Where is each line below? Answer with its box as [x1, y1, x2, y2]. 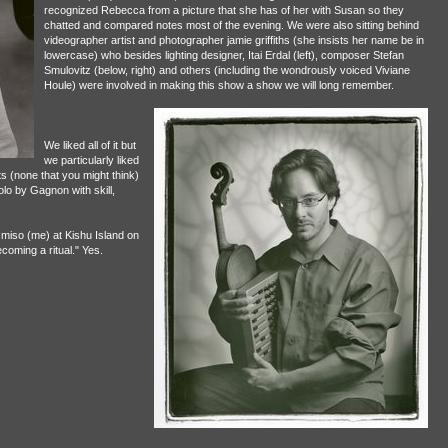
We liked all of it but [43, 139, 136, 151]
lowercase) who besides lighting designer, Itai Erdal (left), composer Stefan [43, 49, 404, 61]
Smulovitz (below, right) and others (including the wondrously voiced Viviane [43, 64, 410, 76]
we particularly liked [43, 154, 139, 166]
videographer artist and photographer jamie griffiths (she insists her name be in [43, 34, 424, 46]
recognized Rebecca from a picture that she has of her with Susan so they [43, 4, 404, 16]
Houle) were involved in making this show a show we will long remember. [43, 79, 394, 91]
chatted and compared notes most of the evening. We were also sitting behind [43, 19, 419, 31]
